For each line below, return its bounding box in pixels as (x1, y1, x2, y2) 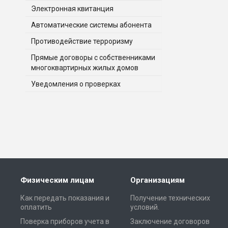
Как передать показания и (20, 193, 109, 202)
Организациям (130, 175, 185, 185)
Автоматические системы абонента (31, 20, 152, 29)
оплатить (20, 203, 52, 211)
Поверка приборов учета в (20, 217, 109, 225)
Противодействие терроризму (31, 37, 133, 45)
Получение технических (130, 193, 210, 202)
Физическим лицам (20, 175, 94, 185)
